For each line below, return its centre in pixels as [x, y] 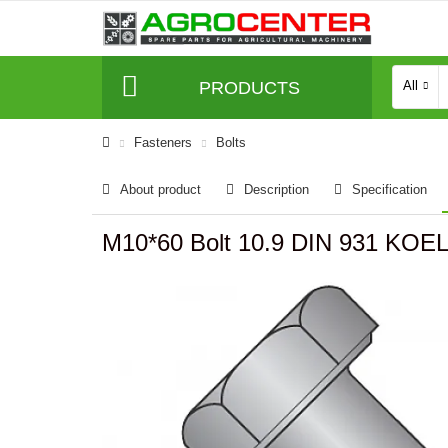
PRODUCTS [249, 87]
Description [276, 189]
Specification [389, 189]
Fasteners [163, 142]
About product [160, 189]
